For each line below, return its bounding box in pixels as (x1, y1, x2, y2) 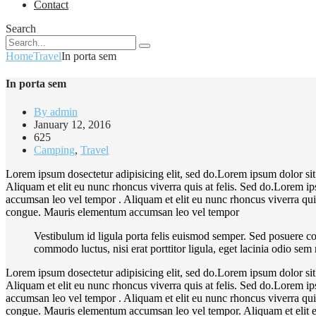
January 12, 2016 (34, 118, 111, 130)
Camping (34, 143, 75, 156)
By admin (34, 105, 78, 118)
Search (6, 23, 36, 35)
